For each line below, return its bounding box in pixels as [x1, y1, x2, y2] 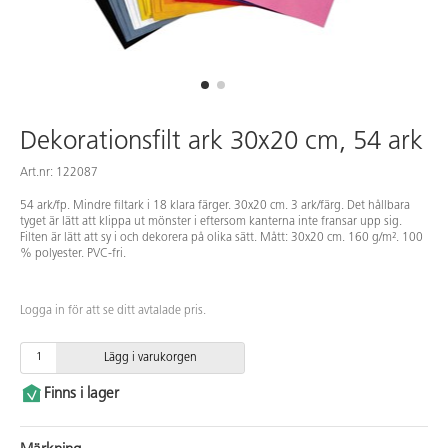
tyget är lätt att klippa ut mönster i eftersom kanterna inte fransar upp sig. [20, 215, 402, 228]
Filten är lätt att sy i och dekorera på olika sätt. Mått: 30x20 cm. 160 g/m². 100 [20, 231, 423, 244]
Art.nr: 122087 [20, 166, 98, 179]
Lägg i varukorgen [103, 351, 197, 364]
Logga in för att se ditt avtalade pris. [20, 304, 206, 317]
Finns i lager [44, 386, 119, 402]
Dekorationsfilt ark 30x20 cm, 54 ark [20, 128, 423, 156]
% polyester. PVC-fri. [20, 247, 126, 260]
